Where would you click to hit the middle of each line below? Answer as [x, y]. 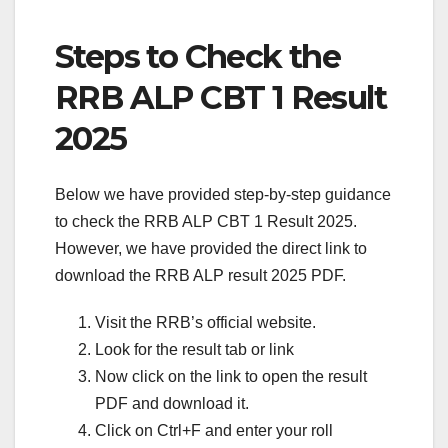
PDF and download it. [172, 403]
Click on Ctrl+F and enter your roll [214, 430]
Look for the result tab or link [194, 349]
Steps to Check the [198, 56]
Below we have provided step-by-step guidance [223, 194]
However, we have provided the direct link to [211, 248]
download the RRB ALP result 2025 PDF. [200, 275]
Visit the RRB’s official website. [205, 322]
